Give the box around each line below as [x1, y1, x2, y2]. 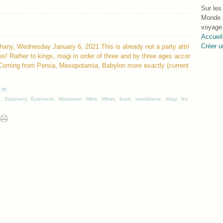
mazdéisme [135, 96, 161, 102]
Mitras [102, 96, 115, 102]
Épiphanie [31, 96, 54, 102]
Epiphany [5, 96, 26, 102]
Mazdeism [59, 96, 82, 102]
